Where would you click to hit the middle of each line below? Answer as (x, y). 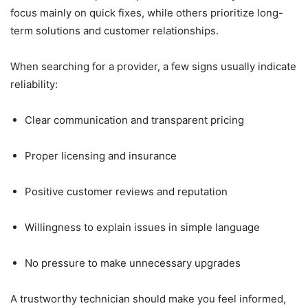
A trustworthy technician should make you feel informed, (148, 299)
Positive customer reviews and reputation (126, 192)
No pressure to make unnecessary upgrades (133, 263)
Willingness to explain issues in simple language (142, 228)
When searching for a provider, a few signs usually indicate (153, 67)
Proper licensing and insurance (101, 156)
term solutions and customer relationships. (114, 31)
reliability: (34, 85)
